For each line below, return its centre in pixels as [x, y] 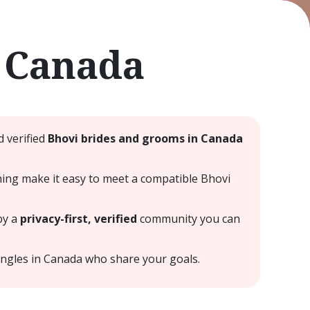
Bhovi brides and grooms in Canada [145, 138]
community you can [188, 219]
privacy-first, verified [78, 219]
